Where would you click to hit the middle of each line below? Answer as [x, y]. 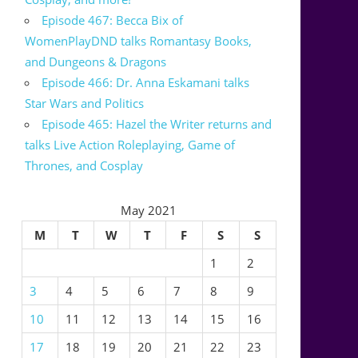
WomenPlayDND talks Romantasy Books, [139, 41]
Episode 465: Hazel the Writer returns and [157, 124]
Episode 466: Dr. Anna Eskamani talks [146, 83]
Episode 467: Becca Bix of [113, 20]
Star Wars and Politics [85, 103]
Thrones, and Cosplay [84, 166]
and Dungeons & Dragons [96, 62]
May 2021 [149, 211]
